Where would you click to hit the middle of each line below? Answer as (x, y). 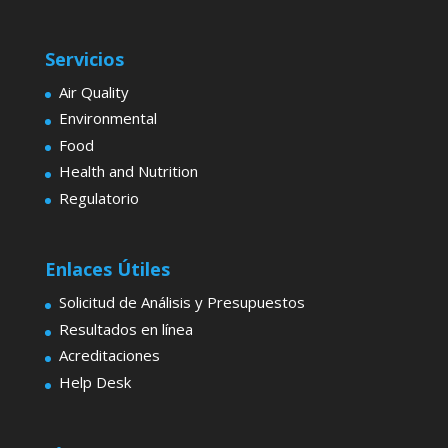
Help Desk (94, 381)
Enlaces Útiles (107, 269)
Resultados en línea (125, 328)
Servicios (84, 58)
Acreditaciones (109, 355)
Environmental (107, 118)
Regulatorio (98, 197)
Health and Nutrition (128, 171)
